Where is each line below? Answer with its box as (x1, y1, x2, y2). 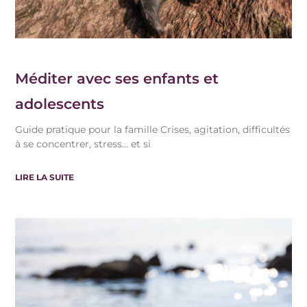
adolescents (15, 95, 105, 112)
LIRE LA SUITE (15, 171, 75, 182)
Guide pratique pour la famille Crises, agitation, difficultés (15, 123, 291, 136)
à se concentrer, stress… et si (15, 137, 151, 150)
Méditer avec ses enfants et (15, 69, 219, 87)
